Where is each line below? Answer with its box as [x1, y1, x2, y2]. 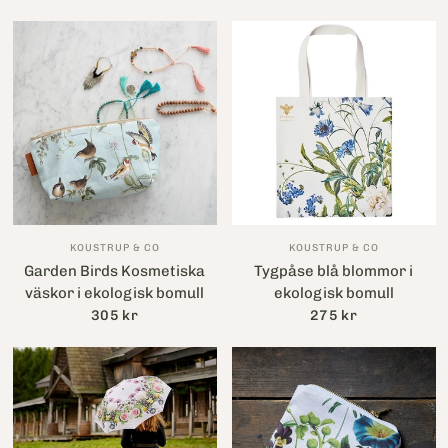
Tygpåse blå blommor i [254, 262, 413, 280]
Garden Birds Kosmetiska [24, 262, 205, 280]
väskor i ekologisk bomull [25, 284, 204, 302]
